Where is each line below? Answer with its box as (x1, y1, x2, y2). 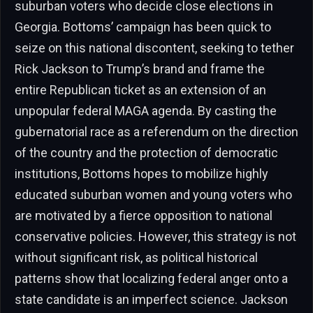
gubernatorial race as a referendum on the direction (15, 124, 298, 140)
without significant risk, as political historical (15, 250, 258, 265)
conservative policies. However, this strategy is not (15, 229, 296, 245)
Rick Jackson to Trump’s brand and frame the (15, 61, 265, 77)
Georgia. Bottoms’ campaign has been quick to (15, 20, 271, 35)
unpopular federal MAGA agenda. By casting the (15, 103, 277, 119)
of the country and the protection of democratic (15, 145, 278, 161)
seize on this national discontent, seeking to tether (15, 41, 294, 56)
